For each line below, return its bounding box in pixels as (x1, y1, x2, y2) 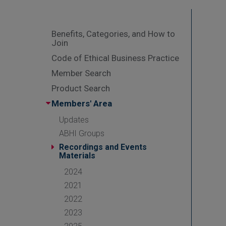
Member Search (51, 68, 111, 78)
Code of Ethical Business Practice (51, 53, 179, 63)
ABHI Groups (59, 129, 104, 138)
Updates (59, 115, 89, 125)
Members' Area (51, 98, 112, 108)
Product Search (51, 83, 110, 93)
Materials (59, 151, 95, 160)
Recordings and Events (59, 142, 147, 152)
